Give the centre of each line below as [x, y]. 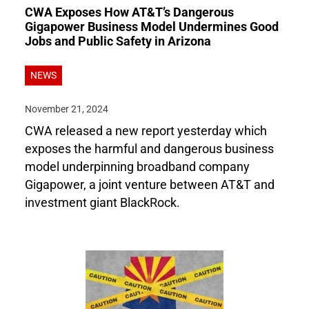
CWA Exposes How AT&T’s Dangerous [129, 12]
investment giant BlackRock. [102, 203]
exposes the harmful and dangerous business [149, 149]
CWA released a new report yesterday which [146, 131]
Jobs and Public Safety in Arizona [118, 41]
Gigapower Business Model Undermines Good [152, 27]
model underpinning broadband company [137, 167]
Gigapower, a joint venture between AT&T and [150, 185]
